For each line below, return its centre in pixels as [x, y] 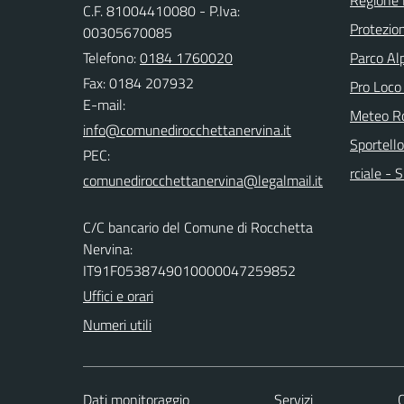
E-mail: [104, 104]
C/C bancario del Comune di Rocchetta [198, 227]
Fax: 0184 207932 [138, 83]
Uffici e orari [118, 295]
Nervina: [108, 248]
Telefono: [111, 57]
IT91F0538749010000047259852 [189, 270]
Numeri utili [117, 324]
